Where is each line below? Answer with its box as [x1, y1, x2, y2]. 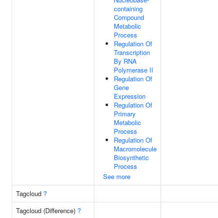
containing [114, 4, 143, 13]
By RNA [114, 56, 137, 66]
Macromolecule [114, 144, 157, 153]
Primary [114, 109, 136, 118]
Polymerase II [114, 65, 153, 74]
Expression [114, 91, 145, 101]
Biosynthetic [114, 153, 149, 162]
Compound [114, 13, 144, 22]
